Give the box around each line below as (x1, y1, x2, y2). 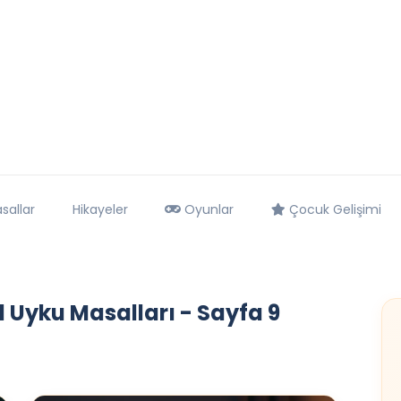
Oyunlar (181, 200, 235, 219)
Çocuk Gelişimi (285, 200, 381, 219)
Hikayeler (72, 200, 128, 219)
